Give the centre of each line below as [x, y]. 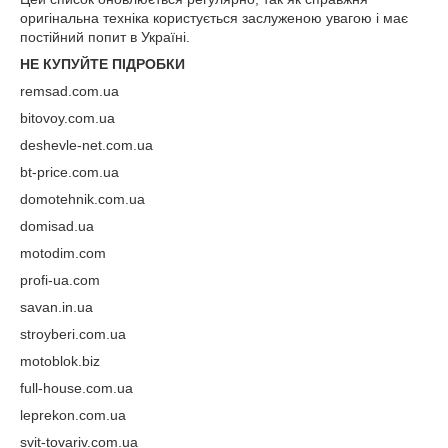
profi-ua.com [60, 279]
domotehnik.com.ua [82, 198]
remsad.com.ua [69, 90]
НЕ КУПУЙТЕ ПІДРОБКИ [102, 63]
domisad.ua [57, 225]
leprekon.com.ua [73, 414]
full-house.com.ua [76, 387]
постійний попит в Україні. [105, 36]
